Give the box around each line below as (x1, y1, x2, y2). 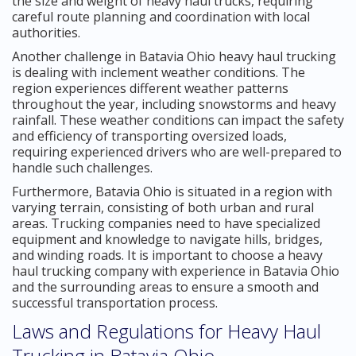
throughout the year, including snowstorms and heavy (12, 95, 336, 113)
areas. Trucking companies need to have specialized (12, 214, 320, 232)
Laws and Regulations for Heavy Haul (12, 317, 321, 344)
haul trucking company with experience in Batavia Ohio (12, 261, 339, 280)
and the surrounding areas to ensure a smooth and (12, 277, 319, 296)
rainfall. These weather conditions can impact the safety (12, 110, 344, 129)
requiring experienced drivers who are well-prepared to (12, 142, 342, 161)
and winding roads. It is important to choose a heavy (12, 246, 323, 264)
